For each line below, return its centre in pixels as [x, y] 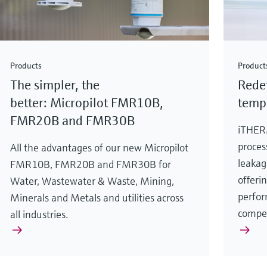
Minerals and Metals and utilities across [97, 197]
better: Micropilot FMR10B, [87, 103]
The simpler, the [55, 85]
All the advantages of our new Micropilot [100, 147]
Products [26, 65]
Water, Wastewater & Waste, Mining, [92, 181]
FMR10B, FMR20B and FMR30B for [91, 164]
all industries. [39, 214]
